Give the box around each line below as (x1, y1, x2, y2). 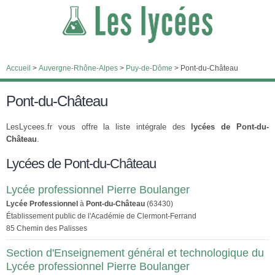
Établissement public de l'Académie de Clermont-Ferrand (6, 212, 196, 220)
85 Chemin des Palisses (6, 224, 87, 233)
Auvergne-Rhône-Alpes (39, 64, 118, 72)
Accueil (6, 64, 31, 72)
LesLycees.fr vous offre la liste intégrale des (6, 122, 192, 131)
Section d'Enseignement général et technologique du (6, 247, 264, 259)
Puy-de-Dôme (126, 64, 172, 72)
